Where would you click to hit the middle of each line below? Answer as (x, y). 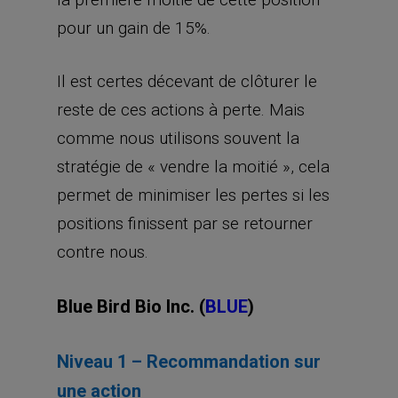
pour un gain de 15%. (134, 28)
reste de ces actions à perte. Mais (181, 110)
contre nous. (103, 252)
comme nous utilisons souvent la (178, 138)
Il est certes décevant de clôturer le (187, 81)
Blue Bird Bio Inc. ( (131, 306)
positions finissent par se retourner (185, 223)
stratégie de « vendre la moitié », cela (193, 167)
